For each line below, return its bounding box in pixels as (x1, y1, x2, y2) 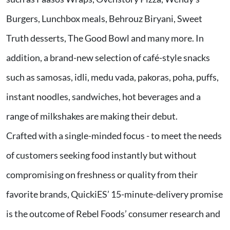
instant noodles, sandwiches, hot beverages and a (6, 91, 201, 103)
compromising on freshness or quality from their (6, 169, 198, 181)
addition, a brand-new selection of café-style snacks (6, 52, 210, 64)
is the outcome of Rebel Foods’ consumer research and (6, 208, 220, 220)
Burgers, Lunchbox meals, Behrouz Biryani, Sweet (6, 13, 202, 25)
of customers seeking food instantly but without (6, 149, 197, 161)
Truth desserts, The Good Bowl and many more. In (6, 32, 204, 44)
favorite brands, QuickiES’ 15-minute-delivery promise (6, 188, 223, 200)
